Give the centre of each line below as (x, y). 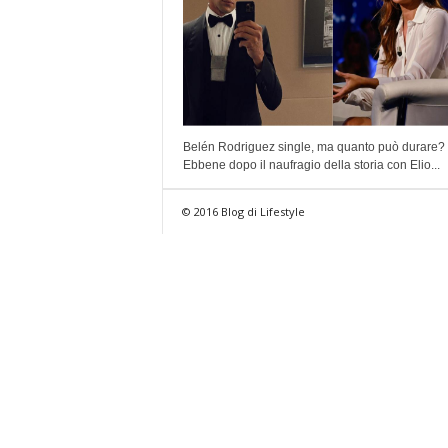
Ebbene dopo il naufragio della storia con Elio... (311, 165)
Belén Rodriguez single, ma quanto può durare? (313, 147)
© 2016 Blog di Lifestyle (243, 211)
